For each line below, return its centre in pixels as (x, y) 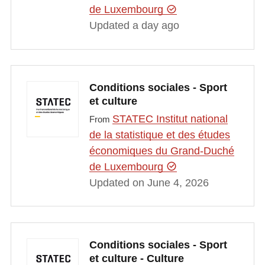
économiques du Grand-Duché (161, 151)
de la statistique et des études (159, 135)
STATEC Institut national (170, 119)
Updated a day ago (134, 26)
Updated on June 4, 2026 (149, 182)
